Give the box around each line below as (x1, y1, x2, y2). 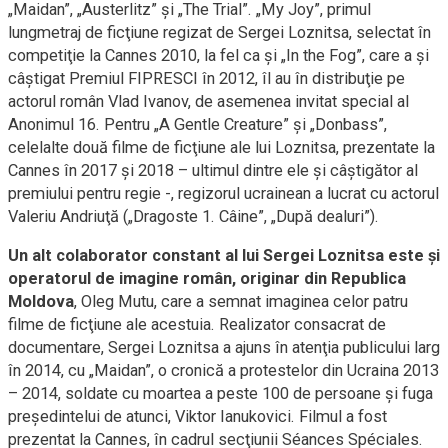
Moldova (8, 292, 74, 312)
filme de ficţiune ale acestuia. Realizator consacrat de (8, 315, 386, 335)
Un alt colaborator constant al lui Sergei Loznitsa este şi (8, 246, 440, 266)
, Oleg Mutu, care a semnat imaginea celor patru (74, 292, 408, 312)
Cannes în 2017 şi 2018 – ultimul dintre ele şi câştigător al (8, 161, 418, 181)
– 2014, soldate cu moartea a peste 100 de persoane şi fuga (8, 384, 433, 404)
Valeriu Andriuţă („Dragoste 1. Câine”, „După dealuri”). (8, 207, 379, 227)
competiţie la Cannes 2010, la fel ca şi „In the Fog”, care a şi (8, 46, 429, 66)
